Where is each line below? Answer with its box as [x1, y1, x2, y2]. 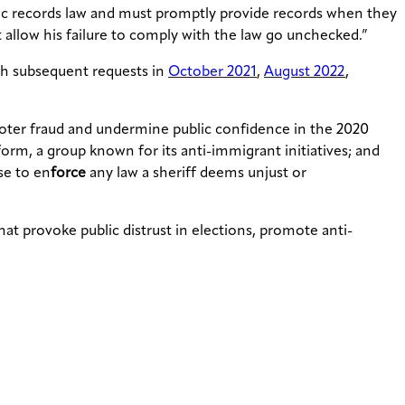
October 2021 [168, 65, 257, 80]
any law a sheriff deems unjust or [86, 166, 306, 182]
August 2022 [264, 65, 345, 80]
